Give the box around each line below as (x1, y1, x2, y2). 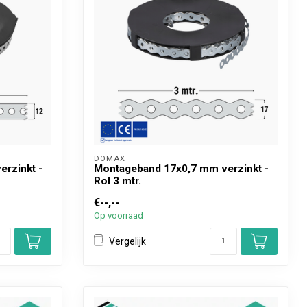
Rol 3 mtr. (94, 175, 141, 187)
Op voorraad (94, 210, 143, 221)
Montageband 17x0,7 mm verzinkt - (94, 162, 269, 175)
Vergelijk (109, 235, 146, 247)
